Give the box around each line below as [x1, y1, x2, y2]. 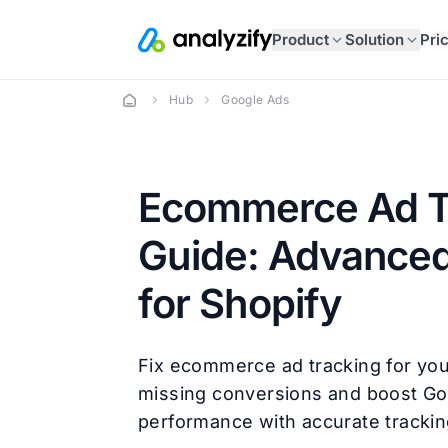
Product [271, 29, 329, 49]
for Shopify [138, 279, 342, 328]
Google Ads [221, 92, 290, 107]
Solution [344, 29, 404, 49]
